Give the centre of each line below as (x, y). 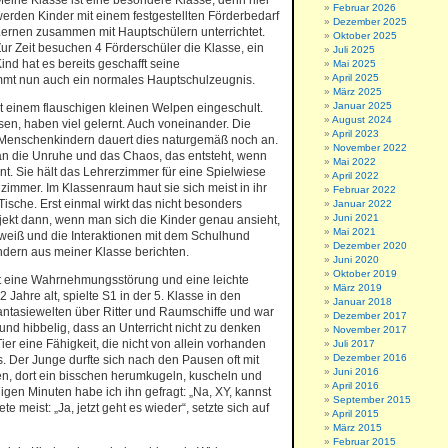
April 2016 (355, 385)
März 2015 (357, 427)
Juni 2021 (356, 217)
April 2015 (355, 413)
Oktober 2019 (365, 273)
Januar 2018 (362, 301)
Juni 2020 (356, 259)
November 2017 (370, 329)
